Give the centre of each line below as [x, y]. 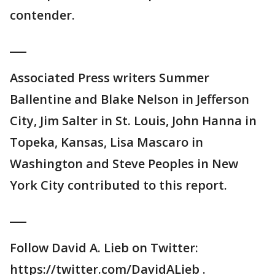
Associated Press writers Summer [110, 78]
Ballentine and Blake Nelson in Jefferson [130, 99]
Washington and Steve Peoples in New [124, 164]
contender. [42, 15]
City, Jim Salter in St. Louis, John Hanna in [133, 121]
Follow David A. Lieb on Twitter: [104, 248]
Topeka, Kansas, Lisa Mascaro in [107, 142]
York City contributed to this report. [118, 185]
